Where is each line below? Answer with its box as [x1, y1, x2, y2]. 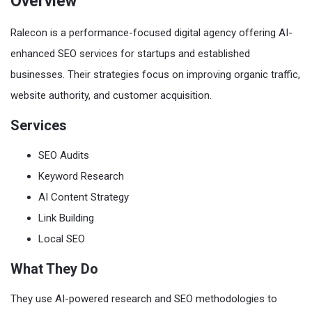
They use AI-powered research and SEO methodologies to [10, 292, 277, 305]
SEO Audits [38, 148, 89, 162]
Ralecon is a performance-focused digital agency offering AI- [10, 26, 292, 39]
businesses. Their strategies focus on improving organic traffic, [10, 68, 300, 81]
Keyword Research [38, 169, 124, 182]
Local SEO [38, 232, 85, 245]
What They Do [10, 260, 98, 277]
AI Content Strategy [38, 190, 129, 203]
